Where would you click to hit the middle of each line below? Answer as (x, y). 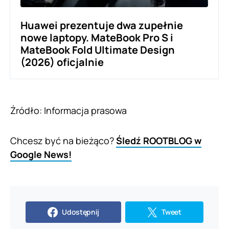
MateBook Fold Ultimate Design (98, 50)
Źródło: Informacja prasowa (68, 110)
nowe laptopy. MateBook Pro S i (97, 37)
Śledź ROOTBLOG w (159, 140)
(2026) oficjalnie (62, 62)
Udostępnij (81, 212)
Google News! (41, 154)
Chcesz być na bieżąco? (63, 140)
